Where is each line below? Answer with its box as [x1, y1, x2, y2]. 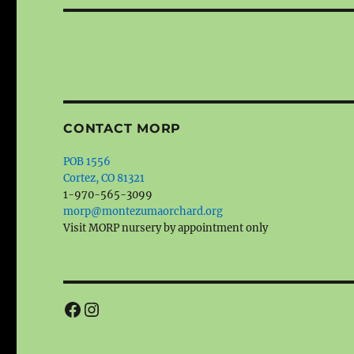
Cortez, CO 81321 [63, 171, 145, 186]
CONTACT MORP [63, 121, 182, 137]
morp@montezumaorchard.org [63, 205, 224, 219]
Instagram [81, 296, 180, 321]
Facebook [62, 296, 152, 321]
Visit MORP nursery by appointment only [63, 221, 269, 235]
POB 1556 [63, 155, 111, 169]
